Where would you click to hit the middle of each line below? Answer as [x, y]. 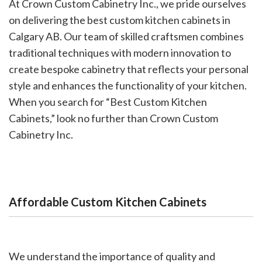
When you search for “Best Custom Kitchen [108, 102]
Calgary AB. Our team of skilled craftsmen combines [126, 37]
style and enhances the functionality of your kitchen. [128, 86]
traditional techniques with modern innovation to [120, 53]
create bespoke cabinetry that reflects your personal [129, 69]
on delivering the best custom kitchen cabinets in [120, 20]
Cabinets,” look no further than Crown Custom [113, 118]
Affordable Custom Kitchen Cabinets [108, 202]
